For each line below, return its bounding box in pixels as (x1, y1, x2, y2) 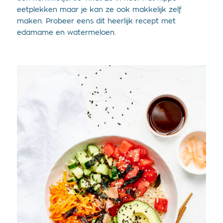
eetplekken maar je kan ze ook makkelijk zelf (16, 6, 181, 13)
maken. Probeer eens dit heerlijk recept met (16, 18, 176, 25)
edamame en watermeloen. (16, 29, 116, 36)
